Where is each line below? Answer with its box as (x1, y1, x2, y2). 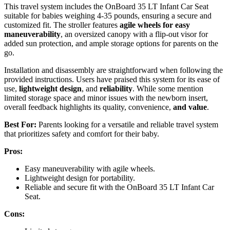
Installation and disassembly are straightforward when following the (4, 65, 223, 74)
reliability (100, 84, 132, 93)
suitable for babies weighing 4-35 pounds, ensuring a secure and (4, 11, 212, 20)
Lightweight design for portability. (25, 173, 135, 182)
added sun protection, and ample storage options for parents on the (4, 39, 218, 48)
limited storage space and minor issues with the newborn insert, (4, 93, 208, 102)
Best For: (4, 120, 36, 129)
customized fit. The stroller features (4, 20, 120, 29)
